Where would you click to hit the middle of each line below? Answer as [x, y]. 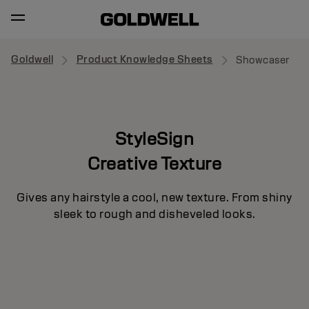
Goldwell [32, 60]
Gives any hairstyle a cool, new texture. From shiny [154, 197]
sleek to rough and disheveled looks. [154, 214]
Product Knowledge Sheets [144, 60]
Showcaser [263, 60]
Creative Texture [154, 163]
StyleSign [154, 138]
